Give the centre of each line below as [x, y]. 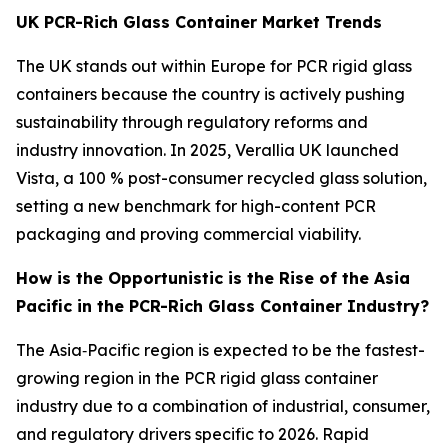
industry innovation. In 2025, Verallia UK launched [207, 149]
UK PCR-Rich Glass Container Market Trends [199, 21]
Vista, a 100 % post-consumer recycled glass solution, [221, 177]
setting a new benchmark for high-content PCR [196, 205]
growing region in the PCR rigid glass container [197, 377]
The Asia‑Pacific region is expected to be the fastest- [220, 349]
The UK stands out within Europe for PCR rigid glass [214, 65]
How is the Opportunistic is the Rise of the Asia [213, 277]
